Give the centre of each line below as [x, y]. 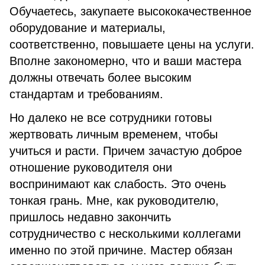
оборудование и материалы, [88, 28]
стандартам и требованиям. [86, 94]
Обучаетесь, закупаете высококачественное [130, 11]
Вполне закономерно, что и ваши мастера [125, 61]
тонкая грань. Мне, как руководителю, [114, 201]
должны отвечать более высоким [101, 77]
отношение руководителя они [91, 167]
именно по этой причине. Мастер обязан [121, 250]
